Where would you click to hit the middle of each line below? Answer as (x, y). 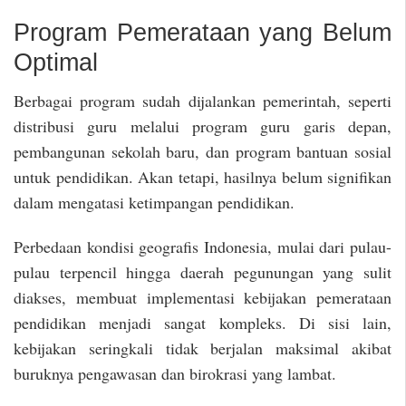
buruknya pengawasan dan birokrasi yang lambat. (175, 374)
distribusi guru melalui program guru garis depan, (203, 126)
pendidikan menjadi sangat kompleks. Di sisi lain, (203, 323)
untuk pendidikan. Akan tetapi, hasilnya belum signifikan (203, 177)
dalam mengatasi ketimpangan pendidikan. (154, 203)
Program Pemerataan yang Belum (203, 32)
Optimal (56, 62)
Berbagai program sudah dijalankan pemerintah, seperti (203, 101)
